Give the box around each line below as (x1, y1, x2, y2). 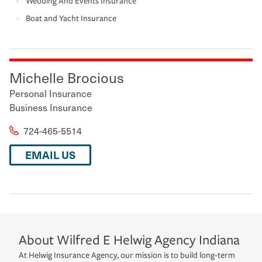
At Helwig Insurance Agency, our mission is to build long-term (19, 250, 235, 260)
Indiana (199, 232, 240, 248)
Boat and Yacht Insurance (26, 13, 116, 23)
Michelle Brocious (9, 66, 124, 88)
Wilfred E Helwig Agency (57, 232, 196, 248)
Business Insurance (9, 99, 92, 114)
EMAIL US (25, 146, 75, 163)
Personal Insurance (9, 85, 92, 100)
